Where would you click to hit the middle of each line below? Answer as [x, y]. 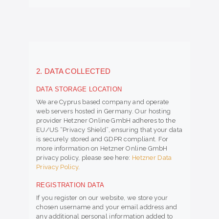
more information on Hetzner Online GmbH [102, 149]
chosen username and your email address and [107, 207]
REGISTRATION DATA [70, 185]
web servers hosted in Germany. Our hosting [104, 111]
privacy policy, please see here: [84, 158]
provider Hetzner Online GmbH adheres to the [106, 121]
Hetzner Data [152, 158]
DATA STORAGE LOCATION [79, 89]
